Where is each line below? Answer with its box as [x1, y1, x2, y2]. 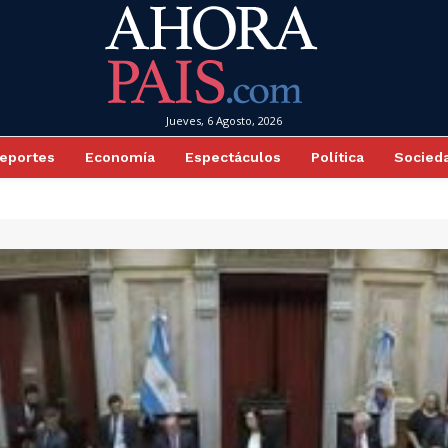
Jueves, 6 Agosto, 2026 [165, 113, 282, 128]
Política [310, 149, 364, 165]
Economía [84, 149, 155, 165]
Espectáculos [184, 149, 281, 165]
